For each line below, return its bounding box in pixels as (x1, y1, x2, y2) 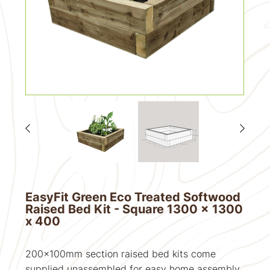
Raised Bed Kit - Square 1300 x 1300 (25, 201, 243, 216)
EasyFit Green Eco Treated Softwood (25, 189, 241, 204)
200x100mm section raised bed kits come (25, 247, 216, 260)
